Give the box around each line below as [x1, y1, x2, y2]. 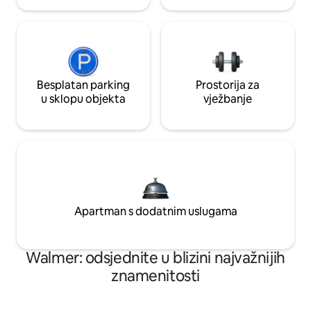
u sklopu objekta [41, 91, 126, 106]
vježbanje [203, 91, 252, 106]
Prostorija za [196, 77, 260, 92]
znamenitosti [111, 265, 200, 286]
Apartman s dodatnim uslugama [74, 203, 237, 219]
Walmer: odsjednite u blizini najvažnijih [26, 247, 285, 268]
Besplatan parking [37, 77, 130, 92]
